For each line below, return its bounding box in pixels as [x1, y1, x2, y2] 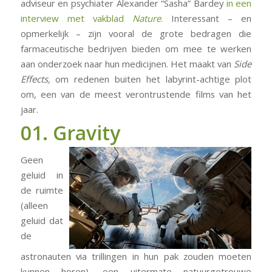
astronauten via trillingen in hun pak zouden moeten [20, 250, 252, 262]
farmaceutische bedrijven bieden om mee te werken [20, 42, 252, 55]
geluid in [20, 168, 64, 181]
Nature [132, 12, 161, 25]
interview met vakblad [20, 12, 132, 25]
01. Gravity [20, 119, 120, 146]
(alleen [20, 199, 48, 211]
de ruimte [20, 183, 64, 196]
